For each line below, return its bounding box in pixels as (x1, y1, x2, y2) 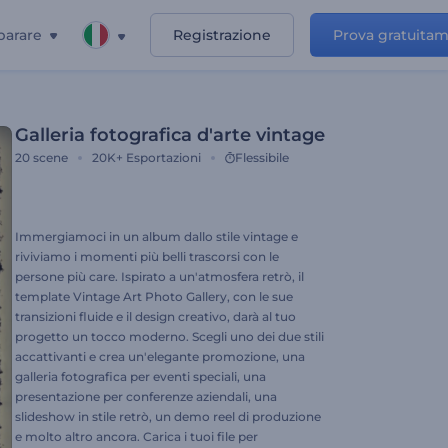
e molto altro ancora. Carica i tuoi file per (15, 429, 258, 444)
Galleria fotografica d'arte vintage (15, 124, 325, 146)
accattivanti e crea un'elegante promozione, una (15, 349, 305, 364)
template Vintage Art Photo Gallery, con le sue (15, 289, 293, 304)
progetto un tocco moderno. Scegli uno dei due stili (15, 329, 324, 344)
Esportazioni (126, 150, 201, 165)
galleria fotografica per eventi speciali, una (15, 369, 266, 384)
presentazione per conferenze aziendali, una (15, 389, 277, 404)
